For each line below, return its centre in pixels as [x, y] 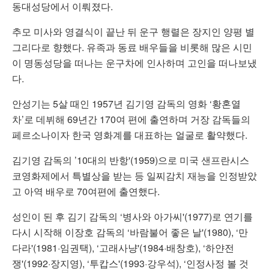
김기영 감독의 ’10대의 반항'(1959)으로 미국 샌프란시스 [131, 160]
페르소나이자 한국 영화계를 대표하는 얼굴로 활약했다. [130, 134]
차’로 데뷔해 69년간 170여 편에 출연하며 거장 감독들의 [131, 119]
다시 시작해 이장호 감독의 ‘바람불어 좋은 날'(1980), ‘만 [130, 232]
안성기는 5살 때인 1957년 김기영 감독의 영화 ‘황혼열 [126, 103]
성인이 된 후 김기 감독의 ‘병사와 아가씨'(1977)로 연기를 [132, 216]
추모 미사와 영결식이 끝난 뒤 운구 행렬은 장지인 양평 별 [133, 31]
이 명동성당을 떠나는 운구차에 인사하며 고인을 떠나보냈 [134, 62]
